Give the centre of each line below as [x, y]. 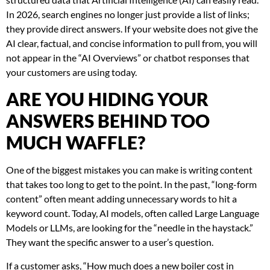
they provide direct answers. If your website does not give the [132, 29]
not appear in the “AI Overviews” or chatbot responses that [128, 58]
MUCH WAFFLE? [76, 143]
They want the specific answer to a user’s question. [110, 242]
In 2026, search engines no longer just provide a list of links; [128, 14]
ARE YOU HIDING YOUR [107, 99]
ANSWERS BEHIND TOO [108, 121]
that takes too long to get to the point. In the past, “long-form [131, 184]
